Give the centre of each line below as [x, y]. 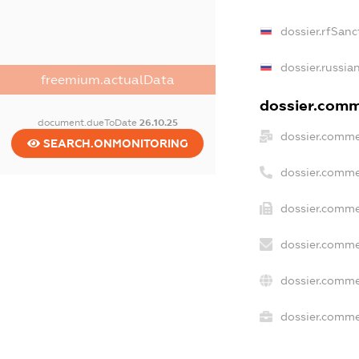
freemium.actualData [107, 79]
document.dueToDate [88, 122]
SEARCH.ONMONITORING [114, 143]
